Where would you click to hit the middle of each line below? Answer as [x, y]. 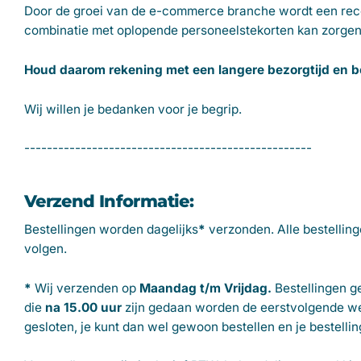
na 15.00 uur [83, 307]
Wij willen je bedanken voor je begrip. [133, 109]
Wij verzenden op [85, 288]
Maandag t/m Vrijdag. [205, 288]
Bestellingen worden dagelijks [111, 230]
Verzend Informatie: [109, 201]
